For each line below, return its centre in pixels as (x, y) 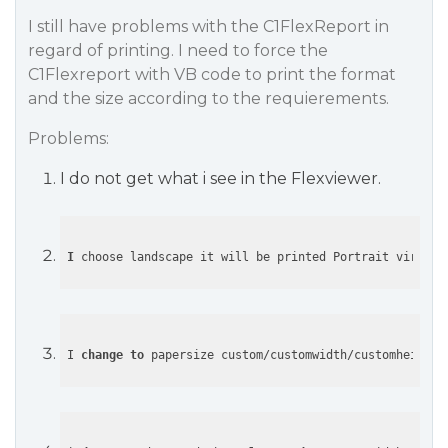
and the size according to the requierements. (208, 98)
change (102, 355)
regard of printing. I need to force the (178, 50)
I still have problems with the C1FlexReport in (208, 26)
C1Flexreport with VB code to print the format (212, 74)
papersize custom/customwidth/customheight (294, 355)
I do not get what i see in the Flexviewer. (220, 178)
